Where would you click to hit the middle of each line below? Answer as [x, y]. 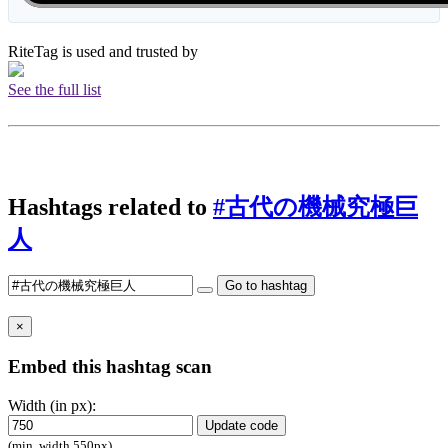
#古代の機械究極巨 [315, 206]
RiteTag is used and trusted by [105, 52]
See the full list [54, 90]
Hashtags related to [110, 206]
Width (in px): [52, 405]
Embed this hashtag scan [110, 367]
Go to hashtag [266, 285]
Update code [241, 425]
